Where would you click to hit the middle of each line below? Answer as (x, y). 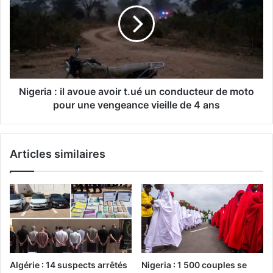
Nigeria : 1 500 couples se (194, 264)
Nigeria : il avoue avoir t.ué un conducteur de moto (136, 92)
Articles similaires (58, 154)
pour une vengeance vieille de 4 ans (136, 105)
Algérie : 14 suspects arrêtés (69, 264)
